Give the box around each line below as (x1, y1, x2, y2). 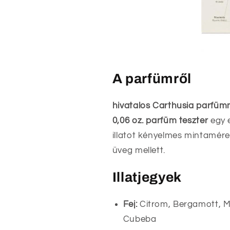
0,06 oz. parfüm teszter (112, 116, 208, 125)
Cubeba (123, 215, 157, 224)
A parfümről (112, 71, 192, 86)
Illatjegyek (112, 170, 182, 185)
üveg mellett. (112, 145, 165, 155)
